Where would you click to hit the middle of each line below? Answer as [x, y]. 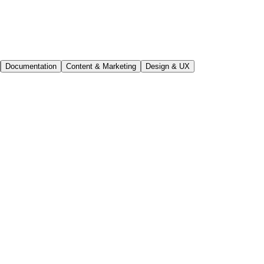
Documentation [31, 66]
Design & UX [168, 66]
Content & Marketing [101, 66]
